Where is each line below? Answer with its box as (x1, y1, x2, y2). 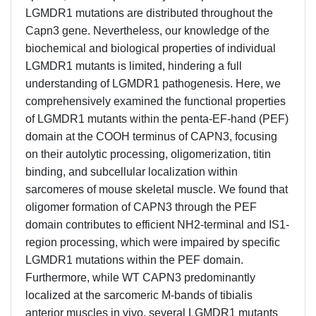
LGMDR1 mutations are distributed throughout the (25, 6, 273, 19)
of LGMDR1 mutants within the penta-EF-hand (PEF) (25, 112, 288, 125)
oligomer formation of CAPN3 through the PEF (25, 200, 257, 213)
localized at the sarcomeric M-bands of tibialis (25, 288, 253, 301)
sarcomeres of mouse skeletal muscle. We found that (25, 183, 288, 195)
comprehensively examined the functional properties (25, 95, 286, 107)
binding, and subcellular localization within (25, 165, 238, 178)
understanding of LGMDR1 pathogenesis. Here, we (25, 77, 281, 90)
